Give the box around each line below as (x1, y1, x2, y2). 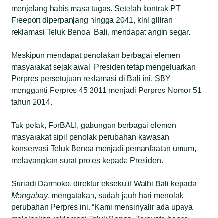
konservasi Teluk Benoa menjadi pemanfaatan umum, (11, 144, 197, 153)
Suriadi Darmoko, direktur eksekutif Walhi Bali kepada (11, 179, 197, 188)
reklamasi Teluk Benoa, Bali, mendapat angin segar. (11, 27, 191, 36)
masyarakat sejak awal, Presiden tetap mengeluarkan (11, 62, 196, 71)
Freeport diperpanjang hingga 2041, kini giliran (11, 16, 173, 24)
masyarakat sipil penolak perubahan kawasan (11, 132, 170, 141)
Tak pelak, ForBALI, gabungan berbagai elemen (11, 121, 177, 129)
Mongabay (11, 191, 48, 200)
